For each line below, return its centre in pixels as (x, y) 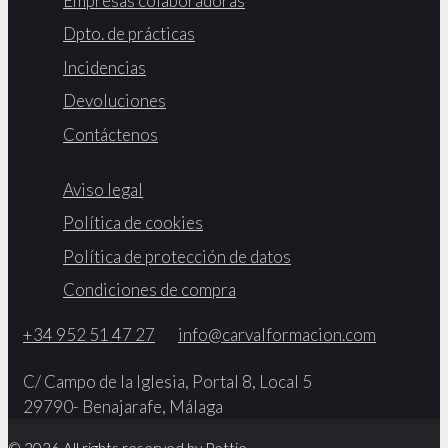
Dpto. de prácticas (129, 34)
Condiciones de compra (149, 290)
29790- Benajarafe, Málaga (123, 407)
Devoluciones (114, 101)
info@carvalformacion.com (277, 335)
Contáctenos (110, 134)
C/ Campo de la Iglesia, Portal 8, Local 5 (167, 382)
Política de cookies (133, 223)
